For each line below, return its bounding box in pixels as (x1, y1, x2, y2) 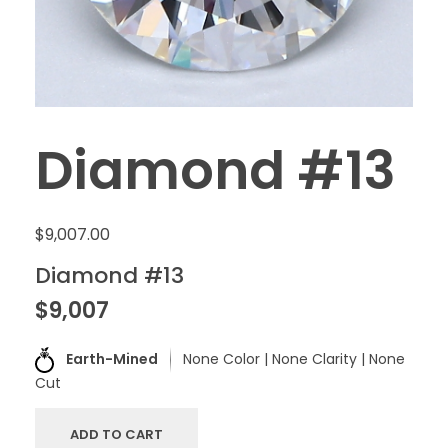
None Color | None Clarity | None (183, 349, 405, 370)
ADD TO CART (70, 425, 163, 445)
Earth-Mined (66, 349, 158, 370)
